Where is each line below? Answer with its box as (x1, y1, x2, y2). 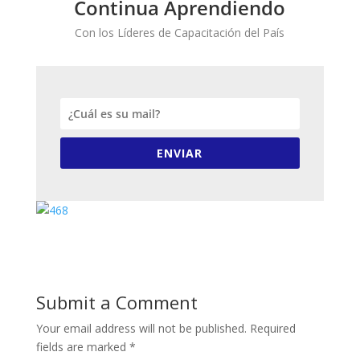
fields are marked (35, 338, 129, 354)
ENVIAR (157, 145, 203, 161)
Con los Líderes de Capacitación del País (75, 24, 285, 40)
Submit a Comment (35, 289, 198, 314)
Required (249, 320, 296, 336)
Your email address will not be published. (35, 320, 247, 336)
